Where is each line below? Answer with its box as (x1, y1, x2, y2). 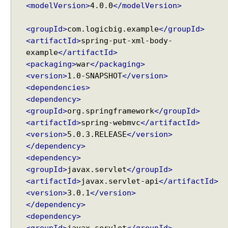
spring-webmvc (81, 118, 140, 127)
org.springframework (67, 106, 154, 116)
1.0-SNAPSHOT (67, 71, 122, 80)
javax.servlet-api (81, 177, 159, 186)
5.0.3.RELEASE (67, 130, 127, 139)
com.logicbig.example (67, 24, 159, 34)
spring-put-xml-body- (81, 36, 173, 45)
